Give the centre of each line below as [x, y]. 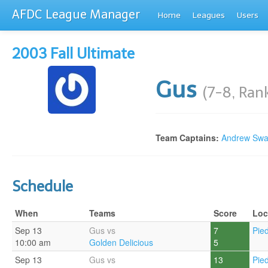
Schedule [42, 186]
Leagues [209, 15]
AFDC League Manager [76, 14]
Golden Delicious [121, 242]
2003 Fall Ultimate [73, 54]
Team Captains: [187, 138]
